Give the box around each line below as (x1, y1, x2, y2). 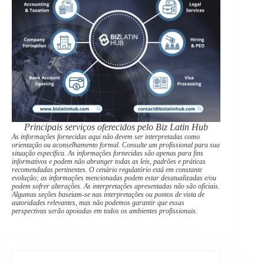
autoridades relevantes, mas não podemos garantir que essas (12, 199, 184, 207)
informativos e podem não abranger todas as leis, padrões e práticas (12, 157, 206, 166)
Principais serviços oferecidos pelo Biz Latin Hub (24, 122, 209, 133)
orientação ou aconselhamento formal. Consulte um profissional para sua (12, 141, 220, 150)
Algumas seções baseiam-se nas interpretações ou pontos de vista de (12, 190, 204, 199)
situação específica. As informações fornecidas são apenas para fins (12, 149, 203, 158)
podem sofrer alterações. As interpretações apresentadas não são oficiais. (12, 182, 220, 191)
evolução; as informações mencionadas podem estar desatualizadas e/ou (12, 174, 216, 183)
